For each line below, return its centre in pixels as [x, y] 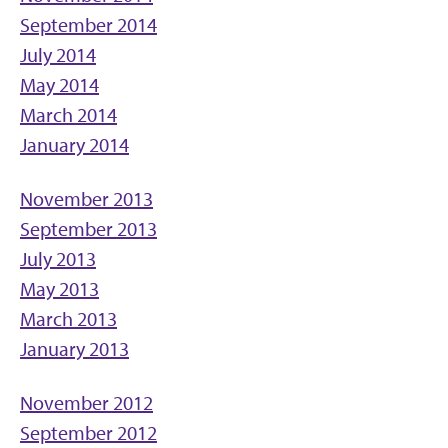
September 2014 [88, 25]
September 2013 [88, 229]
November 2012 [86, 403]
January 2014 [74, 145]
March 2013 [68, 319]
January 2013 [74, 349]
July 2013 [58, 259]
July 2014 [58, 55]
